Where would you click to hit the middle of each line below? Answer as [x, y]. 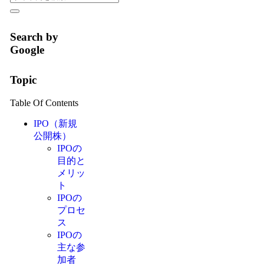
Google [27, 50]
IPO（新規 [55, 123]
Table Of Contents [44, 103]
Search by [34, 37]
